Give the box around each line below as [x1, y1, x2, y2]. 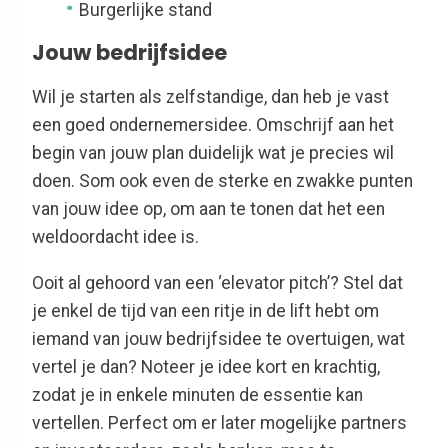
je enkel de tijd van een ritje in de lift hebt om [32, 300, 379, 321]
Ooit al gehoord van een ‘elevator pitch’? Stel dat [32, 272, 403, 293]
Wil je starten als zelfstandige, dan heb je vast [32, 87, 389, 107]
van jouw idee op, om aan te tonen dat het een [32, 199, 385, 219]
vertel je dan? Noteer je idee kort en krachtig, [32, 356, 380, 377]
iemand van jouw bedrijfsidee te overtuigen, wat [32, 328, 405, 349]
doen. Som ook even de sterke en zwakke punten [32, 171, 413, 191]
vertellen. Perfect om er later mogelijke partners [32, 412, 407, 433]
